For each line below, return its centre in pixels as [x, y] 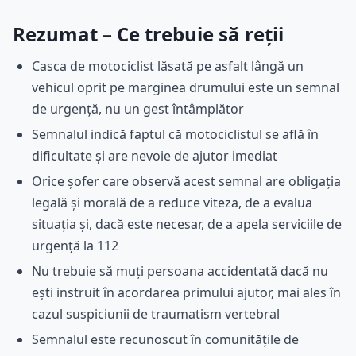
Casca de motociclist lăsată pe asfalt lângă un [168, 66]
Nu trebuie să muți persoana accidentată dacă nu [180, 271]
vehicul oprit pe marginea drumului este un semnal [186, 88]
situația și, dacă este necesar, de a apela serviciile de [187, 224]
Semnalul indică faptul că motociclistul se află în [175, 135]
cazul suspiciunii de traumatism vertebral [156, 313]
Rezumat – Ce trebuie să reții [148, 34]
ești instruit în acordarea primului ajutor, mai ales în [186, 292]
